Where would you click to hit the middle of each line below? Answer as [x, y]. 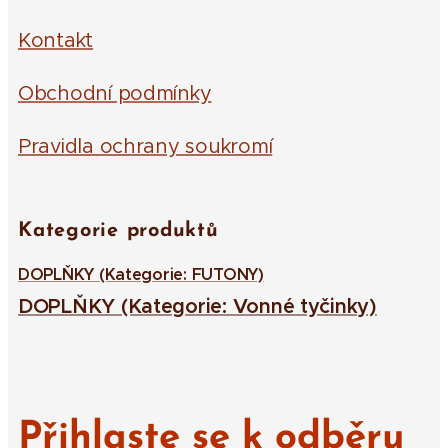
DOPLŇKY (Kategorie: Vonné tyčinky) [197, 306]
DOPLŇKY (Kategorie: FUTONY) [141, 274]
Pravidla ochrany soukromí [145, 146]
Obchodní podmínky [115, 93]
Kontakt [56, 40]
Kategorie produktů [118, 231]
